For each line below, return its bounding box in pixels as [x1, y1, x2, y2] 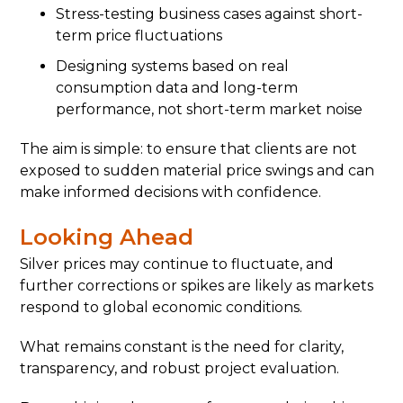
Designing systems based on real [56, 58, 290, 75]
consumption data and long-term [56, 79, 299, 96]
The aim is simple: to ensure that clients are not [20, 140, 358, 157]
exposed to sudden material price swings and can [20, 162, 375, 179]
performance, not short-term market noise [56, 101, 363, 118]
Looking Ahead [20, 224, 194, 250]
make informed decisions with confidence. [20, 184, 322, 201]
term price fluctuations [56, 27, 223, 44]
